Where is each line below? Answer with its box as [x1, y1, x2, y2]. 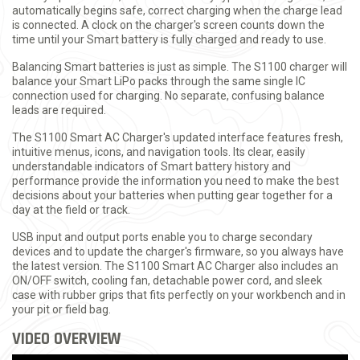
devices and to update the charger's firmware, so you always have [12, 245, 344, 258]
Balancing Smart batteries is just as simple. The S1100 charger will [12, 60, 347, 73]
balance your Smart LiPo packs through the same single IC [12, 75, 305, 88]
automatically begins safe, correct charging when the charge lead [12, 4, 342, 17]
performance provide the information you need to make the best [12, 174, 339, 187]
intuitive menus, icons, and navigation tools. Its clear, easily [12, 145, 305, 158]
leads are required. [12, 104, 106, 117]
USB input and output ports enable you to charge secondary [12, 231, 313, 243]
